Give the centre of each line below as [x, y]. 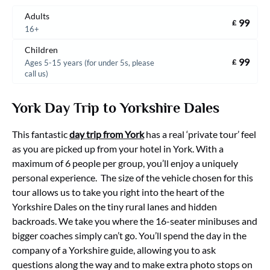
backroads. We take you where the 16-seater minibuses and [135, 221]
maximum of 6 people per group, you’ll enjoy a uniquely [125, 163]
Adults [37, 16]
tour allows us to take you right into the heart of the [118, 192]
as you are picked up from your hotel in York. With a [118, 149]
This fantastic [41, 134]
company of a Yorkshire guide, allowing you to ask [114, 250]
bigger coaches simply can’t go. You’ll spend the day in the [129, 235]
